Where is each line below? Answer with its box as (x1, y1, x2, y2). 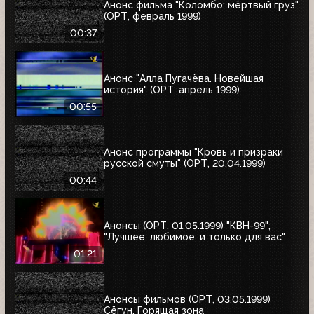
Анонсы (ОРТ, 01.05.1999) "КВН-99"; (104, 220, 271, 232)
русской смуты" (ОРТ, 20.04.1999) (104, 158, 266, 170)
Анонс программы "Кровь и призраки (104, 146, 283, 158)
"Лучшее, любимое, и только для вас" (104, 231, 285, 243)
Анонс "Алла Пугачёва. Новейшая (104, 73, 264, 85)
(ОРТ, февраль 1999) (104, 11, 201, 22)
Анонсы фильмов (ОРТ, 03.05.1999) (104, 294, 271, 306)
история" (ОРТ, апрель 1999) (104, 84, 240, 96)
